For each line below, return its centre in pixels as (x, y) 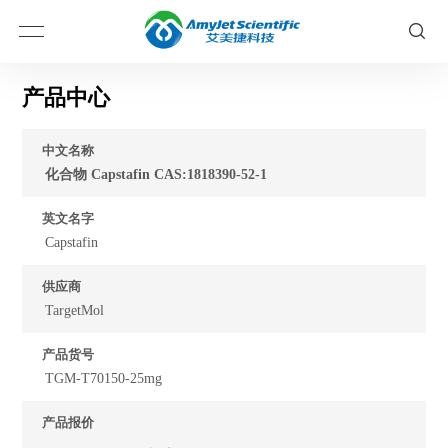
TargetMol (75, 310)
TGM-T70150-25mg (104, 378)
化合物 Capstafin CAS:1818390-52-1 (156, 174)
